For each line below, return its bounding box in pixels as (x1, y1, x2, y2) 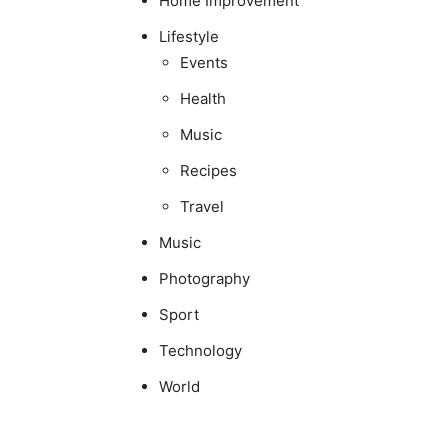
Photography (159, 268, 250, 288)
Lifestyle (159, 26, 219, 46)
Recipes (180, 160, 237, 180)
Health (180, 88, 226, 108)
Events (180, 52, 228, 72)
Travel (180, 196, 224, 216)
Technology (159, 340, 242, 360)
